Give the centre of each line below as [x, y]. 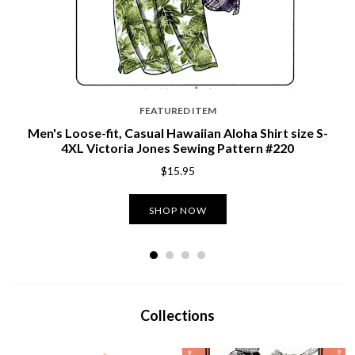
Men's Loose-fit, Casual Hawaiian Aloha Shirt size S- [177, 133]
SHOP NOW [177, 211]
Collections [177, 316]
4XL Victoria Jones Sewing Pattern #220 [177, 148]
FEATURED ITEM [177, 111]
